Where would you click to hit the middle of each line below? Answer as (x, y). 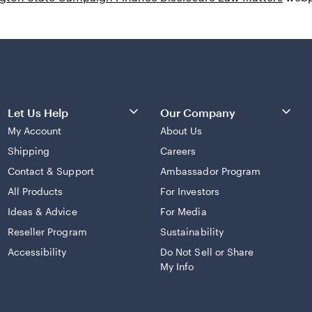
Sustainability (192, 232)
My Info (177, 266)
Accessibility (37, 252)
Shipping (29, 151)
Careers (178, 151)
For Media (183, 211)
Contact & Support (50, 171)
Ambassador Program (210, 171)
